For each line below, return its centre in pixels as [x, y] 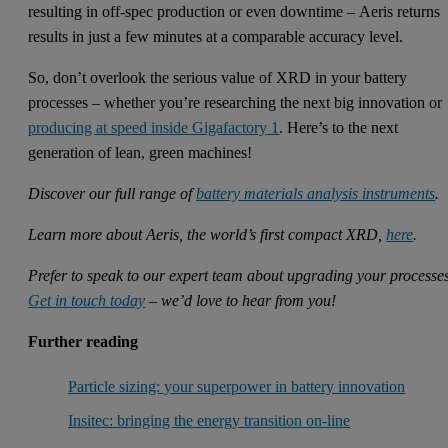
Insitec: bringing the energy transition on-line [209, 420]
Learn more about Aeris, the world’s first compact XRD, [207, 235]
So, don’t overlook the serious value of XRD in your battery [218, 78]
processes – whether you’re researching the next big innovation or [235, 103]
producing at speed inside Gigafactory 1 [154, 128]
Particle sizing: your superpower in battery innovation [237, 386]
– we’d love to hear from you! [241, 301]
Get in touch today [87, 301]
